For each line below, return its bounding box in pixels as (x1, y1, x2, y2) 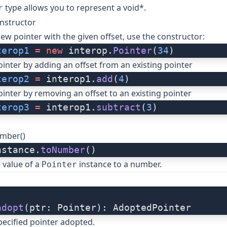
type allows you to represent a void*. (3, 2, 146, 14)
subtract (96, 102, 141, 113)
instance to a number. (77, 159, 162, 170)
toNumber (41, 144, 85, 156)
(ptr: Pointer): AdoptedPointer (24, 202, 191, 213)
